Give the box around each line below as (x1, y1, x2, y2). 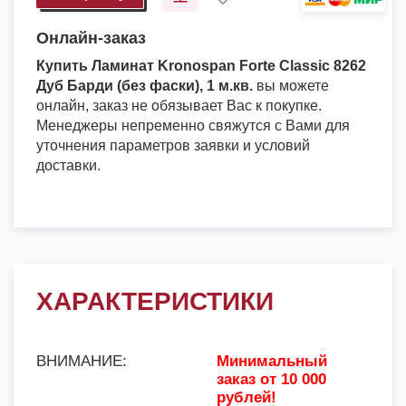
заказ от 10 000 (217, 371, 326, 388)
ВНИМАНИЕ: (36, 353, 127, 370)
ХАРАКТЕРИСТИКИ (36, 287, 274, 315)
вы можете (253, 78, 329, 93)
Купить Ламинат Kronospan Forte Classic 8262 (36, 58, 366, 73)
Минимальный (217, 353, 327, 370)
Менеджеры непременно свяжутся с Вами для (36, 118, 350, 133)
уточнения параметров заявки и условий (36, 138, 310, 153)
